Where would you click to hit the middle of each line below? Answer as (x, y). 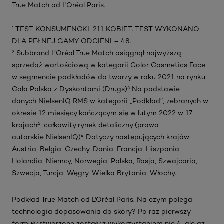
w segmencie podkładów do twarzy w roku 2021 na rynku (109, 77)
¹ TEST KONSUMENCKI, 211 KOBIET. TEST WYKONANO (106, 29)
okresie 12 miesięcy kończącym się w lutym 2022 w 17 (102, 113)
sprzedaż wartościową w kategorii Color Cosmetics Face (109, 65)
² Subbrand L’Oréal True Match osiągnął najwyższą (97, 53)
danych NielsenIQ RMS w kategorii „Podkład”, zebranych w (110, 101)
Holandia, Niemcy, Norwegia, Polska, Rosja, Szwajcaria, (105, 161)
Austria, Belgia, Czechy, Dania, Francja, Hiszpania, (96, 149)
